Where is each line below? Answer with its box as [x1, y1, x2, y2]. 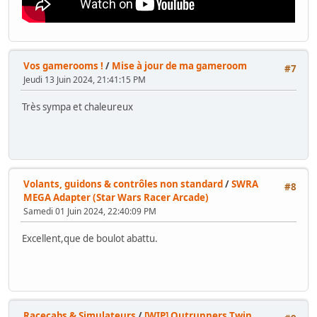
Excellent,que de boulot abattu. [22, 231, 158, 245]
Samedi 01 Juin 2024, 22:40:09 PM [23, 205, 156, 218]
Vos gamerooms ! [23, 59, 103, 73]
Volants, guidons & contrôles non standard [23, 178, 223, 191]
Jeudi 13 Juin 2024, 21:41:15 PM [23, 74, 146, 86]
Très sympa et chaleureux [22, 100, 133, 113]
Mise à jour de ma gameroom [112, 59, 247, 73]
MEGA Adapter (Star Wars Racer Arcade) [23, 191, 209, 204]
